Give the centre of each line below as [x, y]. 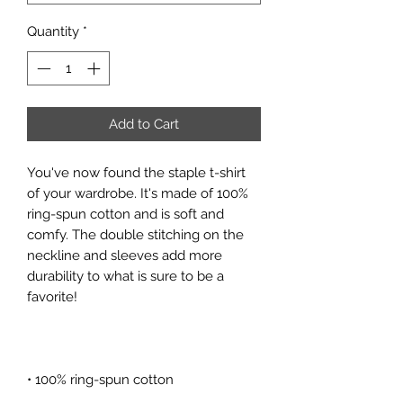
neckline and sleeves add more [125, 256]
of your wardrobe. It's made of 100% [138, 194]
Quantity [53, 31]
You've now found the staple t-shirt [136, 173]
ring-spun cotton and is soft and [125, 215]
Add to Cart [144, 125]
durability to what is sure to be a [125, 277]
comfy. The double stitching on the [135, 235]
